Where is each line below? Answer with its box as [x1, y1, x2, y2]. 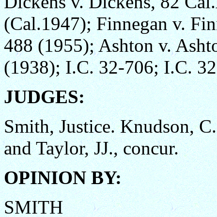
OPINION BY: [4, 167, 122, 188]
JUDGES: [4, 86, 85, 107]
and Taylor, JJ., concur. [4, 138, 179, 158]
